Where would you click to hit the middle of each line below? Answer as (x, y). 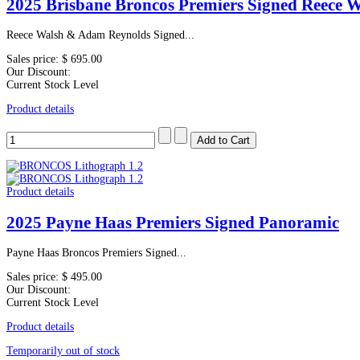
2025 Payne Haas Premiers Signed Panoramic (173, 222)
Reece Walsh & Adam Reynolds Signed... (100, 35)
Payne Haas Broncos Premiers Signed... (96, 253)
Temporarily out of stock (63, 351)
